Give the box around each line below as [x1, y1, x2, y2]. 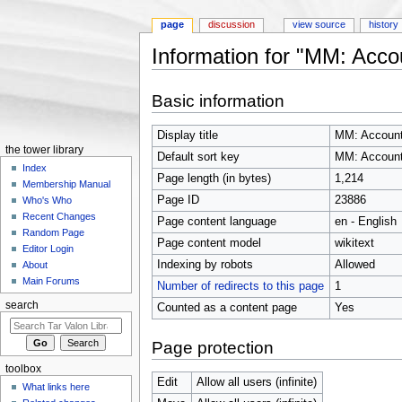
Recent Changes [22, 211, 97, 223]
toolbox [4, 363, 41, 374]
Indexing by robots [156, 258, 253, 271]
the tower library [4, 144, 83, 155]
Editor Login [22, 243, 74, 255]
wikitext [334, 236, 374, 249]
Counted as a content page [156, 301, 297, 314]
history [369, 19, 399, 31]
